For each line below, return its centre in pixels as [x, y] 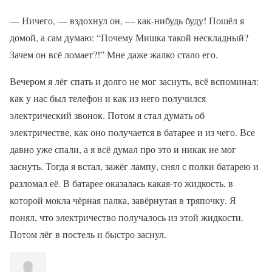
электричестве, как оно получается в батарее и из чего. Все [132, 132]
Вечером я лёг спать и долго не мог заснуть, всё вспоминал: [134, 81]
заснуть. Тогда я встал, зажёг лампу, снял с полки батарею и [134, 166]
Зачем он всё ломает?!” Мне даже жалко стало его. [114, 54]
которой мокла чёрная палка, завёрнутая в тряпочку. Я [123, 200]
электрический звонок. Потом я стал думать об [107, 115]
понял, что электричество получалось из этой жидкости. [127, 217]
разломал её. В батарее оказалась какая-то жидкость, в [121, 183]
